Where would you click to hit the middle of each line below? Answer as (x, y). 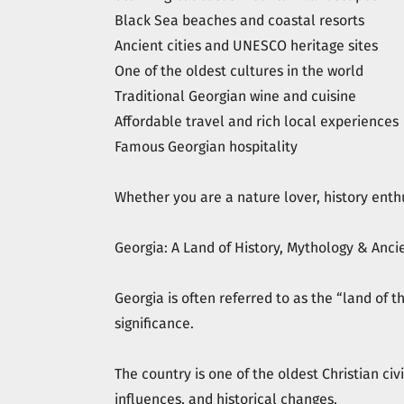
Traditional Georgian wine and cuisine (235, 96)
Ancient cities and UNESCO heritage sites (246, 46)
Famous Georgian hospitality (206, 147)
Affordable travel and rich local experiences (257, 121)
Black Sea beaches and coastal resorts (239, 20)
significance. (154, 323)
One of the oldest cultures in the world (239, 71)
